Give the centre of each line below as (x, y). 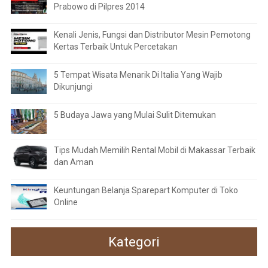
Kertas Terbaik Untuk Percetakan (115, 46)
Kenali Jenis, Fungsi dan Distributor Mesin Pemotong (152, 34)
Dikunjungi (73, 86)
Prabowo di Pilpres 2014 (99, 6)
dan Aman (73, 162)
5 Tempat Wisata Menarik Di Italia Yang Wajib (138, 74)
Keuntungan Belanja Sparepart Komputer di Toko (146, 190)
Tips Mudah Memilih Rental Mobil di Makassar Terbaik (154, 150)
